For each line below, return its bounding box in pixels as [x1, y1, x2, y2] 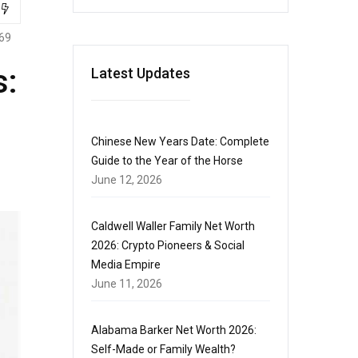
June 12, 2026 [91, 173, 162, 186]
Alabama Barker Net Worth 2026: [91, 324, 257, 336]
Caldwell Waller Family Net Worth [91, 220, 255, 233]
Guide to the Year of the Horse [91, 154, 243, 167]
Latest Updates [91, 65, 190, 82]
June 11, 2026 [91, 277, 162, 290]
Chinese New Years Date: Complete [91, 135, 269, 148]
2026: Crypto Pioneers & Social [91, 239, 245, 252]
